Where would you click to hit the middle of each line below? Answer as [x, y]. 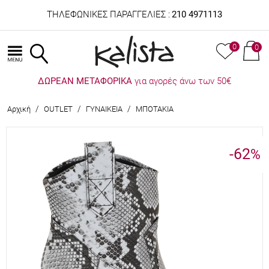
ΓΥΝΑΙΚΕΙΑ [104, 109]
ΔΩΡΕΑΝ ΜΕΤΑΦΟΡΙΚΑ [85, 81]
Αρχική [19, 109]
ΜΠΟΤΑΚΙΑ [155, 109]
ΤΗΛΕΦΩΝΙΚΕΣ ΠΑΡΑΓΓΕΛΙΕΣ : [108, 14]
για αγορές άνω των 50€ [182, 81]
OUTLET [58, 109]
